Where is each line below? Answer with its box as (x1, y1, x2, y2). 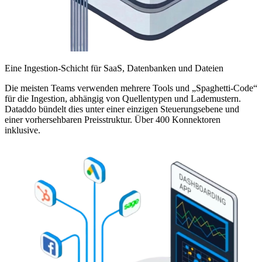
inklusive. (5, 125, 40, 136)
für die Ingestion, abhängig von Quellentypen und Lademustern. (5, 94, 241, 104)
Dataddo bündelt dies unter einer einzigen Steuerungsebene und (5, 104, 239, 115)
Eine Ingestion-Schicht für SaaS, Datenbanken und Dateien (5, 63, 223, 74)
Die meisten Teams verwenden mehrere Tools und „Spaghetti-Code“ (5, 83, 257, 94)
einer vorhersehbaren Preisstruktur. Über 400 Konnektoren (5, 115, 220, 125)
